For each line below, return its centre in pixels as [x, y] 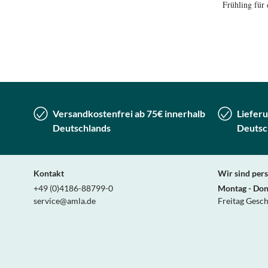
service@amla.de [65, 201]
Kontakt [49, 173]
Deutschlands [82, 128]
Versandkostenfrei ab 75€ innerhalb [129, 113]
